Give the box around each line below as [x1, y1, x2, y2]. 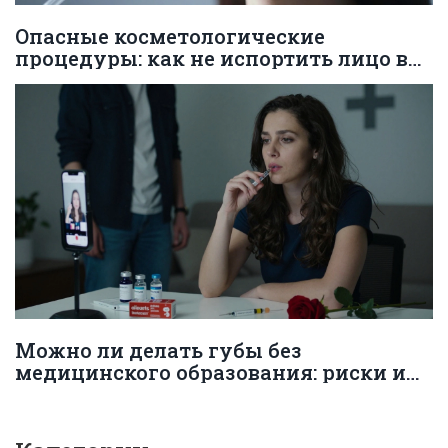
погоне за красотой [15, 66, 220, 93]
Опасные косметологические [15, 22, 325, 49]
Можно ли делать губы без [15, 336, 302, 363]
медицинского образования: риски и [15, 358, 406, 385]
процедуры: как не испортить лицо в [15, 44, 408, 71]
